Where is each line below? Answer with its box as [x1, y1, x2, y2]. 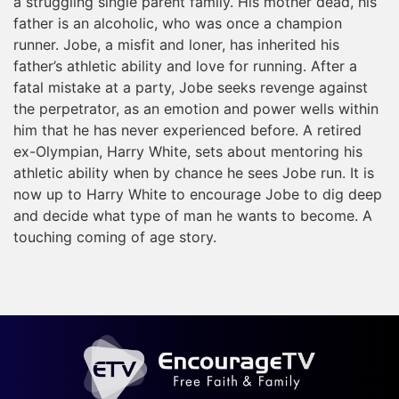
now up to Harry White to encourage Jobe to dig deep [13, 184, 382, 203]
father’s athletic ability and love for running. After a [13, 56, 357, 75]
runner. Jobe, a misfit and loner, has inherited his [13, 35, 339, 53]
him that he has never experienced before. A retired [13, 120, 362, 139]
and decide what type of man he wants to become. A [13, 206, 372, 224]
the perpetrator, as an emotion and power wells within [13, 99, 379, 118]
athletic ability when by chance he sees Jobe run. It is [13, 163, 374, 182]
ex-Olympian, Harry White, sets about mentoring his [13, 142, 362, 160]
